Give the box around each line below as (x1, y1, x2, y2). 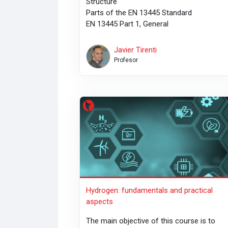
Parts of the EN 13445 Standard (86, 8, 192, 18)
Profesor (113, 56, 138, 64)
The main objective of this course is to (86, 216, 216, 225)
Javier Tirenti (113, 45, 157, 55)
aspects (86, 196, 113, 206)
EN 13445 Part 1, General (86, 19, 171, 29)
